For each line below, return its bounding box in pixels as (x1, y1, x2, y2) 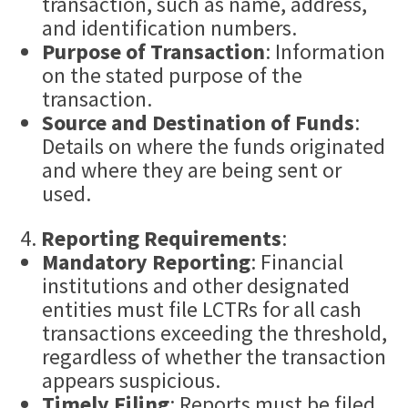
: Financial (250, 248, 344, 277)
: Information (265, 37, 386, 66)
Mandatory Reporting (42, 248, 251, 277)
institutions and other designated (42, 271, 351, 301)
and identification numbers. (42, 14, 298, 43)
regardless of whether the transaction (42, 342, 387, 372)
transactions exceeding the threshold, (42, 319, 388, 348)
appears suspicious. (42, 366, 221, 395)
